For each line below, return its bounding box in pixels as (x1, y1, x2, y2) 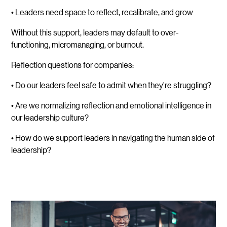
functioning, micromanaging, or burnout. (11, 39, 144, 50)
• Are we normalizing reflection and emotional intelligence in (11, 100, 212, 111)
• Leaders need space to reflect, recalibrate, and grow (11, 7, 194, 18)
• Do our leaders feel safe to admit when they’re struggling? (11, 80, 212, 91)
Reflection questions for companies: (11, 59, 134, 70)
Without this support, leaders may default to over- (11, 27, 179, 38)
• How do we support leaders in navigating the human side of (11, 132, 215, 143)
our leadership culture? (11, 112, 89, 123)
